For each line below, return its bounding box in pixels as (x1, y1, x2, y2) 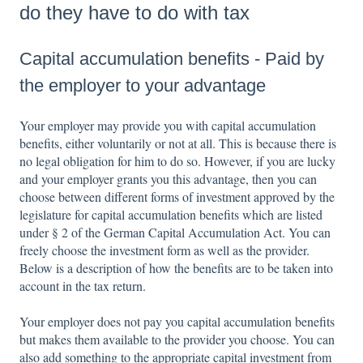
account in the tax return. (19, 277, 146, 295)
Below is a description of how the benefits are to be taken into (19, 259, 333, 277)
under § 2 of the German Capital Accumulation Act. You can (19, 224, 331, 241)
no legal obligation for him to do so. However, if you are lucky (19, 152, 335, 170)
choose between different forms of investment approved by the (19, 188, 335, 206)
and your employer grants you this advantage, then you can (19, 170, 317, 188)
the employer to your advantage (19, 75, 266, 96)
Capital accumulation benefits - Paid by (19, 49, 324, 70)
